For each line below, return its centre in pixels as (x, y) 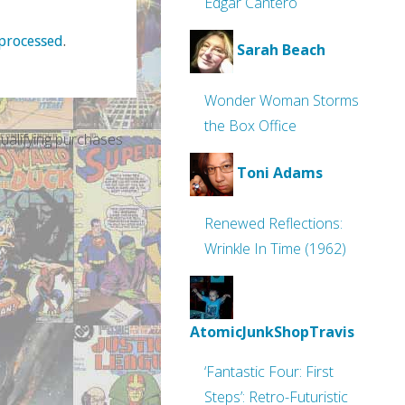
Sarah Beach (281, 50)
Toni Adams (280, 173)
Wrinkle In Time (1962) (275, 249)
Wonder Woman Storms (282, 100)
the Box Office (250, 126)
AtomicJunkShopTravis (272, 332)
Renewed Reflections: (273, 223)
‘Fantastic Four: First (269, 372)
